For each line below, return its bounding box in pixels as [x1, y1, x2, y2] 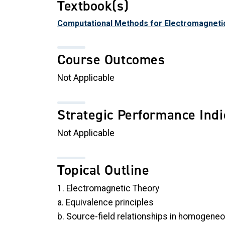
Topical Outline [57, 160, 150, 179]
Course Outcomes [57, 50, 165, 69]
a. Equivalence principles [57, 197, 154, 207]
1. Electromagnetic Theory [57, 183, 159, 193]
